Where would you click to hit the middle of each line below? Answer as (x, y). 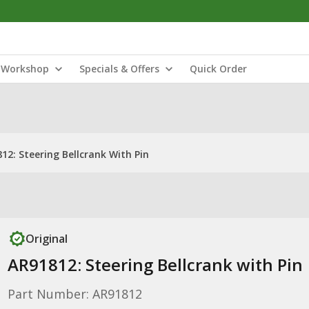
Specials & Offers (119, 69)
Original (46, 239)
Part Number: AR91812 (74, 294)
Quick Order (218, 69)
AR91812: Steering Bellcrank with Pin (155, 265)
